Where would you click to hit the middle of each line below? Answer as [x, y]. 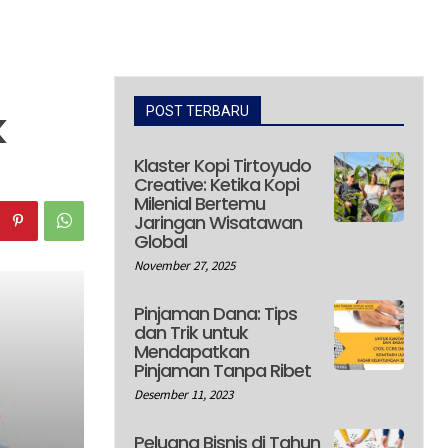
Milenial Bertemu [199, 203]
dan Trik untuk [191, 332]
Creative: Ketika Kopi [216, 184]
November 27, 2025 [184, 265]
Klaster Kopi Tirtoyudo [222, 165]
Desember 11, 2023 [183, 394]
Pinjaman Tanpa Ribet [222, 370]
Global [160, 241]
